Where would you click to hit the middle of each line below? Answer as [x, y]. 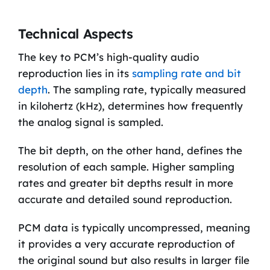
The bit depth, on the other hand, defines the [130, 151]
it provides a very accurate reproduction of [126, 244]
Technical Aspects [75, 34]
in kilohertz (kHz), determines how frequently [130, 106]
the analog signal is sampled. [90, 122]
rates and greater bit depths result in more [125, 183]
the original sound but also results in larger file [133, 260]
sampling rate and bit [186, 74]
